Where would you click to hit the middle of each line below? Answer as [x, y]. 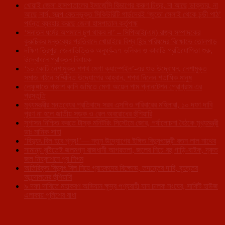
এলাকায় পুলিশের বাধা [50, 195]
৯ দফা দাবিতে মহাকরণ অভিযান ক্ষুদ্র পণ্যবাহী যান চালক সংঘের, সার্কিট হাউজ [121, 186]
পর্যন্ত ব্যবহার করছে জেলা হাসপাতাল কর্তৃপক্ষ [81, 23]
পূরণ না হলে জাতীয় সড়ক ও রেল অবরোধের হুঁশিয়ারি [88, 114]
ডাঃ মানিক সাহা [43, 132]
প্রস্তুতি [35, 95]
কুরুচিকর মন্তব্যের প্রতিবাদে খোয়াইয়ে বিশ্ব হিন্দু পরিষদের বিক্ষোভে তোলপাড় [121, 41]
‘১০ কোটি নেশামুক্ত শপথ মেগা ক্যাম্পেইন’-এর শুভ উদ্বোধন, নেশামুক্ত [116, 68]
